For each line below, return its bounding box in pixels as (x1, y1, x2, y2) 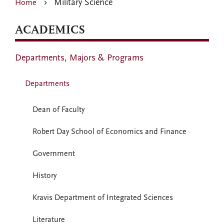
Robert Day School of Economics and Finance (32, 128, 186, 136)
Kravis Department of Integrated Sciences (32, 194, 173, 202)
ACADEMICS (15, 24, 85, 36)
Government (32, 150, 75, 158)
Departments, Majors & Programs (15, 53, 143, 63)
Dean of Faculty (32, 106, 84, 114)
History (32, 172, 56, 180)
